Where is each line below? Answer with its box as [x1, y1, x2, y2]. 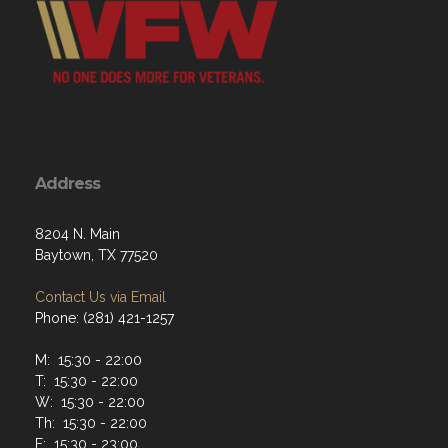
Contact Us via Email [35, 289, 166, 305]
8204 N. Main [35, 226, 120, 242]
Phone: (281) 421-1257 [35, 310, 174, 326]
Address [35, 174, 100, 193]
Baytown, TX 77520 [35, 247, 158, 263]
